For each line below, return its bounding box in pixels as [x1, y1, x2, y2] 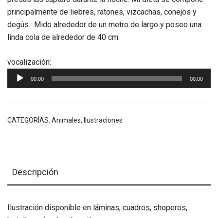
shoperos [153, 202, 186, 212]
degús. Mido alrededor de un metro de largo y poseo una [7, 19, 201, 29]
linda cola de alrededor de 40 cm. [7, 32, 120, 42]
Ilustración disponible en [7, 202, 93, 212]
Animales [52, 116, 81, 124]
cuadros [123, 202, 150, 212]
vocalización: [7, 57, 51, 67]
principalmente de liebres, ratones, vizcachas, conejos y [7, 7, 197, 17]
